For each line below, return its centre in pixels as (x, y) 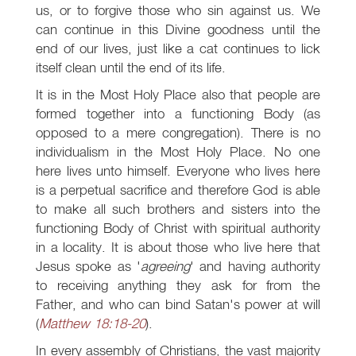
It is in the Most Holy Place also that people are (178, 95)
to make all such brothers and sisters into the (178, 209)
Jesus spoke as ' (88, 266)
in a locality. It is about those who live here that (178, 247)
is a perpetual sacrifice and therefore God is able (178, 190)
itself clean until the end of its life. (131, 68)
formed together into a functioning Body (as (178, 114)
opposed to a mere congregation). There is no (178, 133)
